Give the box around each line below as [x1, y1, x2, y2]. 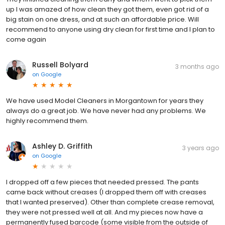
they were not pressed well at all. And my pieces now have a [6, 207, 203, 217]
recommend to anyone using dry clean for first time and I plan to [6, 24, 215, 34]
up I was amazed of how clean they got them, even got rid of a [6, 4, 209, 14]
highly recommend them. [6, 116, 88, 126]
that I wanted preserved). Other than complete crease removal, [6, 197, 214, 207]
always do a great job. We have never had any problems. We [6, 105, 206, 116]
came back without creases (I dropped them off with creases [6, 187, 206, 197]
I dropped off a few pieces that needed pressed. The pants [6, 177, 199, 187]
